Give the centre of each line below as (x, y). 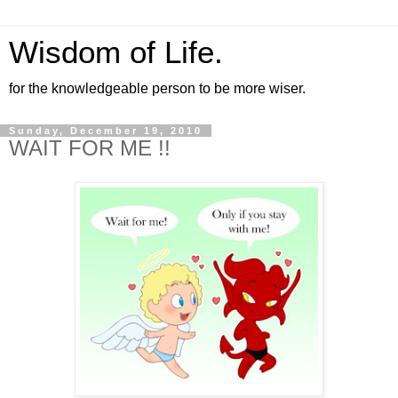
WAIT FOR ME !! (90, 148)
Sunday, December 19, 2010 (106, 131)
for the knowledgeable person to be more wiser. (157, 88)
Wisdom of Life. (116, 52)
